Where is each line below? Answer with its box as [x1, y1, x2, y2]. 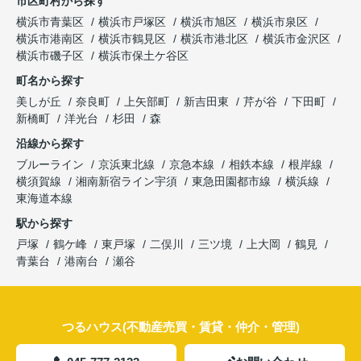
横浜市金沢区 [263, 32, 330, 46]
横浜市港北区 [180, 32, 248, 46]
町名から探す [16, 74, 84, 88]
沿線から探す [16, 137, 84, 151]
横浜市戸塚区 [98, 15, 166, 29]
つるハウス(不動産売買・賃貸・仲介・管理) [61, 320, 300, 334]
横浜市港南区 [16, 32, 84, 46]
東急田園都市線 [192, 175, 274, 189]
